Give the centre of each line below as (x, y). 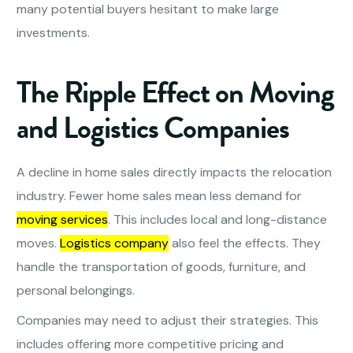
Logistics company (115, 243)
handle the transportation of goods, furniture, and (162, 267)
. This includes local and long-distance (218, 220)
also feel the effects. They (245, 243)
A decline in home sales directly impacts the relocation (175, 173)
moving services (63, 220)
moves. (39, 243)
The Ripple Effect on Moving (176, 93)
